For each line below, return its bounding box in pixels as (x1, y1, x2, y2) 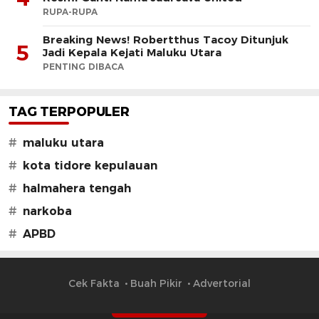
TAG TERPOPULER (9, 103, 130, 120)
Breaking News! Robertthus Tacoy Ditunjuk (43, 32, 288, 46)
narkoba (23, 204, 72, 218)
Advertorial (193, 276, 251, 290)
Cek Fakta (68, 276, 120, 290)
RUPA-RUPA (43, 6, 98, 17)
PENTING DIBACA (43, 61, 124, 72)
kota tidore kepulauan (23, 158, 157, 172)
